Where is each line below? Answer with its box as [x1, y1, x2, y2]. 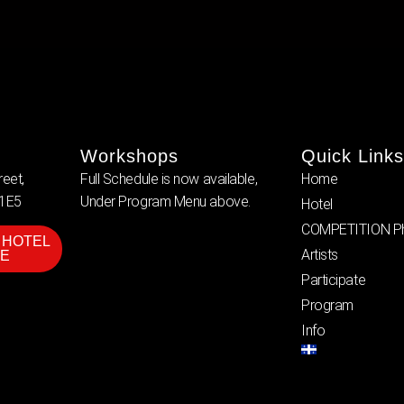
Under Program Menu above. [80, 192, 251, 210]
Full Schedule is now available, [80, 170, 258, 188]
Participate [301, 271, 366, 289]
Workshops [80, 145, 179, 166]
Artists [301, 245, 338, 263]
